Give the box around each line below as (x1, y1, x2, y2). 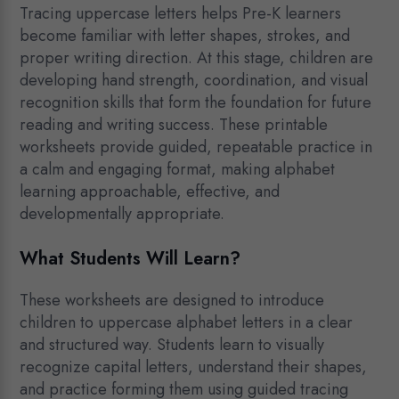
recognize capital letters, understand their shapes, (20, 355, 368, 379)
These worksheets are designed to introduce (20, 289, 325, 313)
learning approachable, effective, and (20, 180, 281, 204)
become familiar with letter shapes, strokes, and (20, 24, 351, 48)
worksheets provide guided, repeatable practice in (20, 135, 373, 159)
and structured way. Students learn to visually (20, 333, 325, 357)
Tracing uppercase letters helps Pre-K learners (20, 2, 342, 26)
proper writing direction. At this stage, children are (20, 46, 374, 70)
